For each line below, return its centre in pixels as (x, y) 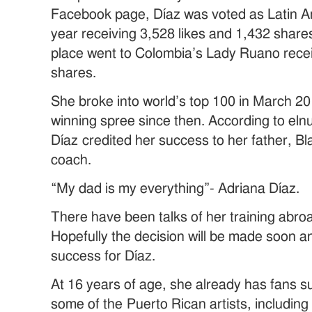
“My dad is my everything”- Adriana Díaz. (175, 189)
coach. (71, 161)
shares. (74, 73)
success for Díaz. (103, 257)
